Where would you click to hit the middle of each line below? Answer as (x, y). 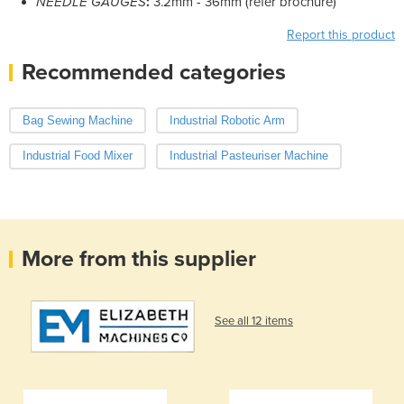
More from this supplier (139, 259)
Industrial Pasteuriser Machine (248, 156)
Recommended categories (154, 72)
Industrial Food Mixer (78, 156)
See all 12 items (254, 321)
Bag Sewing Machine (78, 120)
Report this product (341, 34)
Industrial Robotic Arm (227, 120)
